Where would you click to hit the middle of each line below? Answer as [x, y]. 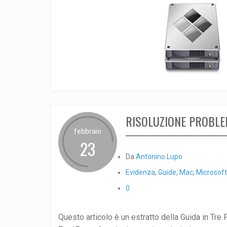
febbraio [87, 131]
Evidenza [140, 172]
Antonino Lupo [159, 156]
